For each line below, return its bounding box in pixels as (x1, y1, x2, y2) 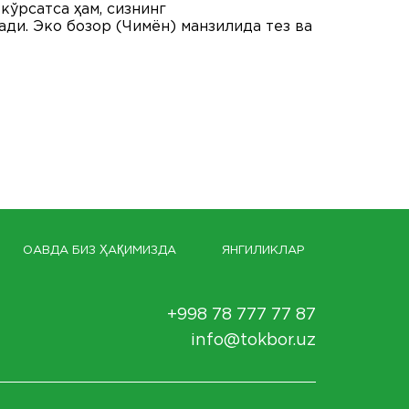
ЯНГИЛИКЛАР (222, 246, 305, 256)
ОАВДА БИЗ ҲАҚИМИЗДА (23, 246, 176, 256)
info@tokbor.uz (191, 333, 316, 348)
